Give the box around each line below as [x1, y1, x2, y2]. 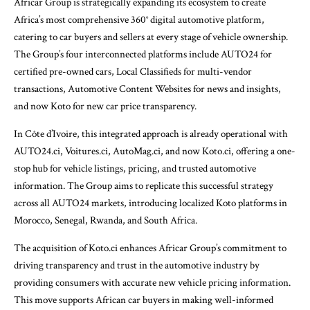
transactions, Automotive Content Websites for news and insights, [14, 82, 281, 96]
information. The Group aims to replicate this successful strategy [14, 179, 273, 193]
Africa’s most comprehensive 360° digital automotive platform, [14, 13, 264, 27]
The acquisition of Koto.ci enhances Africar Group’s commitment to [14, 241, 286, 255]
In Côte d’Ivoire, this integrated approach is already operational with [14, 127, 288, 141]
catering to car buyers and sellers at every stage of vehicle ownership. [14, 30, 288, 44]
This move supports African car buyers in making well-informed [14, 293, 273, 307]
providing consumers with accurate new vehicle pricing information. [14, 276, 291, 290]
